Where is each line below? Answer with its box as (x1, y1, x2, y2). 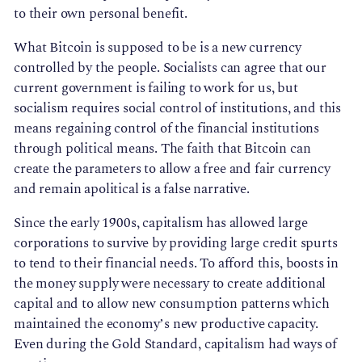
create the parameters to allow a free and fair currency (14, 158, 330, 179)
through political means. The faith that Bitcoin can (14, 137, 311, 159)
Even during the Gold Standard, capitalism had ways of (14, 334, 338, 356)
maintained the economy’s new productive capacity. (14, 314, 318, 335)
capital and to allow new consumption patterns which (14, 293, 330, 315)
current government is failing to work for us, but (14, 77, 298, 99)
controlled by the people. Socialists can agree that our (14, 57, 326, 78)
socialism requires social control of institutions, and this (14, 97, 342, 119)
